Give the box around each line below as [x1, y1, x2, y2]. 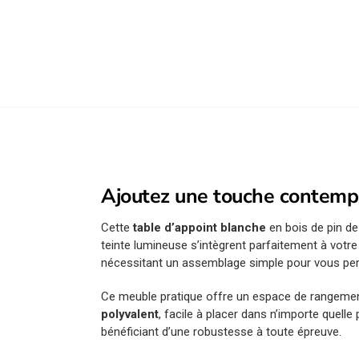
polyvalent [101, 306, 159, 321]
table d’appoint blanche [133, 220, 267, 236]
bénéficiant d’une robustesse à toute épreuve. [101, 324, 342, 339]
